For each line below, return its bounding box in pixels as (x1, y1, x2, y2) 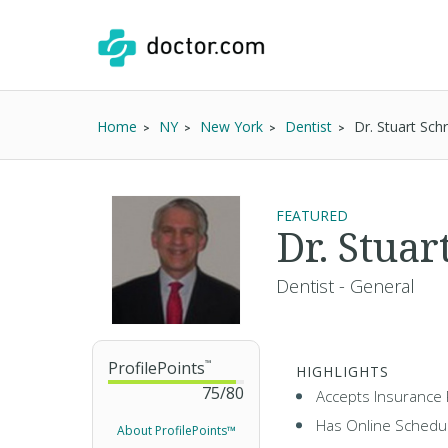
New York (200, 117, 263, 136)
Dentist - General (276, 274, 415, 298)
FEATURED (276, 206, 348, 225)
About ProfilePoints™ (116, 422, 236, 439)
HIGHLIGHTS (296, 362, 389, 381)
